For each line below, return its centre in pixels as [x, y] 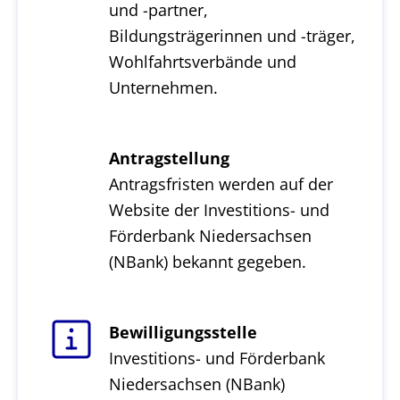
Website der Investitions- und [219, 210]
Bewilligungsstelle [183, 332]
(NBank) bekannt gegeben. [207, 262]
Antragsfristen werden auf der [221, 184]
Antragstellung [169, 158]
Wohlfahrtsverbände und [202, 62]
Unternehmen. [163, 87]
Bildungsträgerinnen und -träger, [232, 36]
